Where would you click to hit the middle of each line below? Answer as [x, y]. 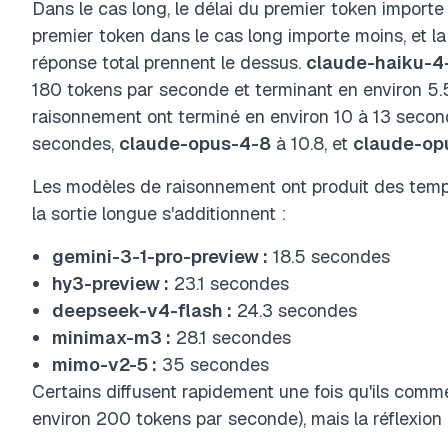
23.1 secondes [229, 283]
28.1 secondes [231, 337]
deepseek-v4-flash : [142, 310]
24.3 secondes [294, 310]
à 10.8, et [312, 143]
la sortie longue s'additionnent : [159, 213]
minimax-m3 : [111, 337]
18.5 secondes [329, 256]
